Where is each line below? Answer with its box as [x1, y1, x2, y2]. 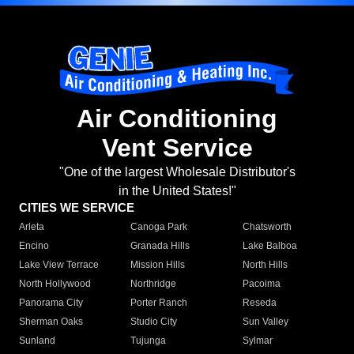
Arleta [19, 221, 44, 233]
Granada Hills [130, 240, 190, 252]
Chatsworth [242, 221, 292, 233]
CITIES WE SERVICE [19, 201, 134, 215]
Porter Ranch [130, 297, 188, 309]
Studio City [130, 316, 178, 328]
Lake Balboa [242, 240, 297, 252]
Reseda [242, 297, 277, 309]
